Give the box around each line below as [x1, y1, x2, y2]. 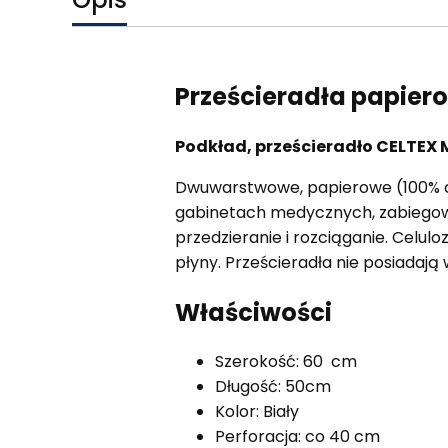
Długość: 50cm [214, 375, 331, 399]
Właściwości [174, 295, 332, 329]
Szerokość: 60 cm [214, 350, 357, 374]
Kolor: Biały [214, 400, 299, 424]
